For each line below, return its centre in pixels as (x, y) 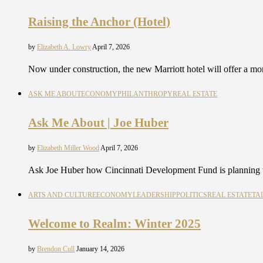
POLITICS (192, 195)
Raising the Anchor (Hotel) (99, 22)
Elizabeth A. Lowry (64, 47)
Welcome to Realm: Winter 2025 (114, 223)
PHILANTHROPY (145, 94)
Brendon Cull (56, 249)
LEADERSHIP (154, 195)
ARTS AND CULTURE (62, 195)
